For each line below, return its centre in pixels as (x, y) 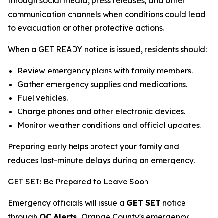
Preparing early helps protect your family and (93, 146)
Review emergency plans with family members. (105, 71)
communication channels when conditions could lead (107, 14)
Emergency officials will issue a (67, 203)
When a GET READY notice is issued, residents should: (107, 49)
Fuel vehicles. (43, 98)
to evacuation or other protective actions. (86, 28)
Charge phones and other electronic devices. (101, 111)
